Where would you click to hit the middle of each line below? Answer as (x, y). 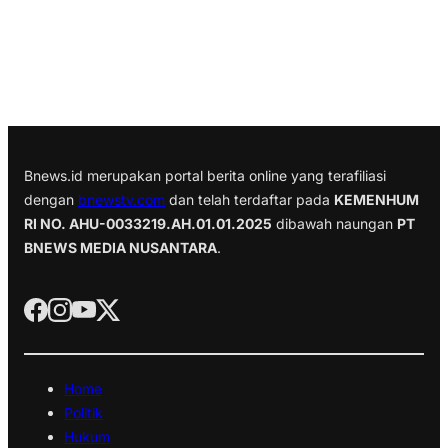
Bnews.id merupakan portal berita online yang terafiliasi (205, 175)
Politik (83, 413)
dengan (51, 199)
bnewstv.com (121, 199)
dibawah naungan (334, 223)
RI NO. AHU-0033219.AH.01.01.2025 (148, 223)
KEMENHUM (376, 199)
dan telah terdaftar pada (249, 199)
